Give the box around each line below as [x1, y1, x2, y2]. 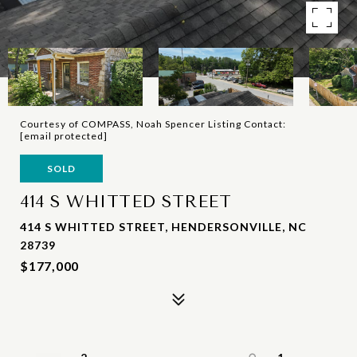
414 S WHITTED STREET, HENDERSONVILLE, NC [20, 220, 307, 233]
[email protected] [20, 130, 108, 142]
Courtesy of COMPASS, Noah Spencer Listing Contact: [20, 118, 286, 130]
